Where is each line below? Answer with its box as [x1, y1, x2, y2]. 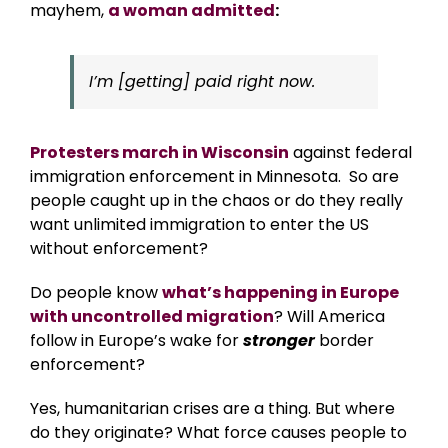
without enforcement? [30, 237, 212, 261]
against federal [289, 141, 412, 165]
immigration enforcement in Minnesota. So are [30, 165, 399, 189]
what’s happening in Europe [162, 281, 399, 305]
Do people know [30, 281, 162, 305]
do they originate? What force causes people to [30, 421, 407, 445]
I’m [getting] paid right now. [89, 70, 315, 94]
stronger [243, 329, 315, 353]
